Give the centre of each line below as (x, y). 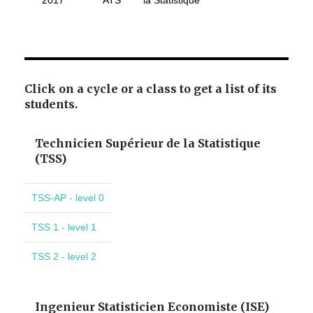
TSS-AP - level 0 (68, 198)
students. (51, 104)
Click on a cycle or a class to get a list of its (151, 89)
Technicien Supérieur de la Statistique (148, 144)
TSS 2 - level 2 (64, 257)
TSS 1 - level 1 (64, 227)
